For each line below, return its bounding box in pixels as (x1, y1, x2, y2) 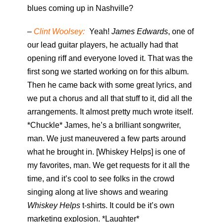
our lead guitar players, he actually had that (27, 41, 178, 50)
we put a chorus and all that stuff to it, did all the (27, 94, 192, 103)
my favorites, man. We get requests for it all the (27, 161, 190, 170)
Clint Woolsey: (34, 27, 85, 36)
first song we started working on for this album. (27, 67, 189, 76)
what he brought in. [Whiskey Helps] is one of (27, 148, 185, 157)
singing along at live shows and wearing (27, 188, 168, 197)
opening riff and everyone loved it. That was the (27, 54, 193, 63)
